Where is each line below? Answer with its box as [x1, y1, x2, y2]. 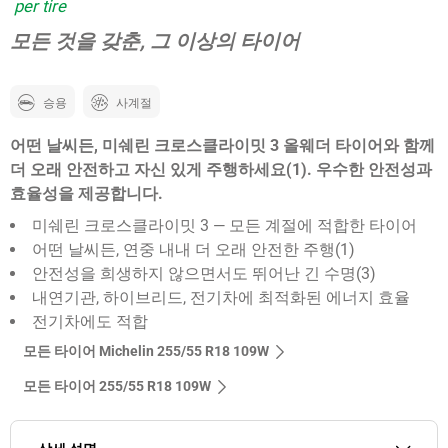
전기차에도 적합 [32, 312, 148, 332]
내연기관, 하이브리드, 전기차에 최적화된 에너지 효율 [32, 288, 410, 308]
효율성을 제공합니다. [10, 184, 163, 204]
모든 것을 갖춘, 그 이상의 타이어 [10, 29, 300, 54]
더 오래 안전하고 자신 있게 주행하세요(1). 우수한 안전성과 [10, 160, 432, 180]
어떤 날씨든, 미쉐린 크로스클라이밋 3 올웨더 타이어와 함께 [10, 136, 435, 156]
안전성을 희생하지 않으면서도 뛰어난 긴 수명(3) [32, 264, 376, 284]
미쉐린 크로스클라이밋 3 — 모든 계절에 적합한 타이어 [32, 216, 417, 236]
